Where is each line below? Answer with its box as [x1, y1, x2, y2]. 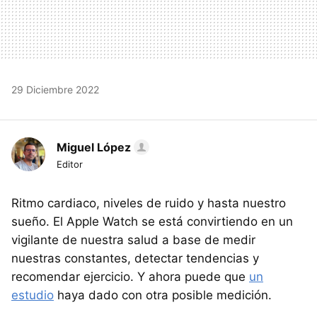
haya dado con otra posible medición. [54, 287, 272, 302]
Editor [57, 158, 83, 170]
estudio [11, 287, 54, 302]
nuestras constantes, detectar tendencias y [11, 250, 259, 265]
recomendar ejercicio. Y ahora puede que [11, 269, 249, 284]
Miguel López [57, 139, 131, 154]
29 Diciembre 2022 [11, 83, 99, 96]
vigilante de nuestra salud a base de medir [11, 232, 255, 247]
